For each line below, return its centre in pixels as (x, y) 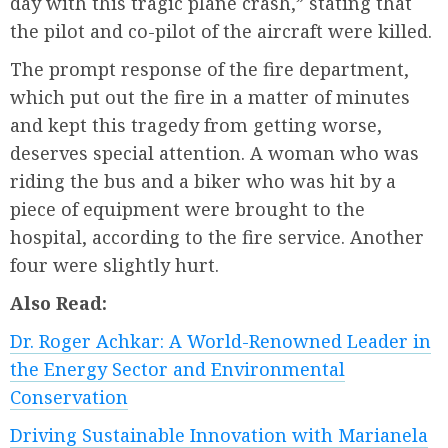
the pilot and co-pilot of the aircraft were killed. (221, 31)
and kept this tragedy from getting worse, (196, 125)
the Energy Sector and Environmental (177, 369)
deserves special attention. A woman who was (214, 153)
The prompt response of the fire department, (209, 69)
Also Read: (58, 303)
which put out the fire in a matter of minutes (210, 97)
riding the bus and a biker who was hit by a (203, 181)
